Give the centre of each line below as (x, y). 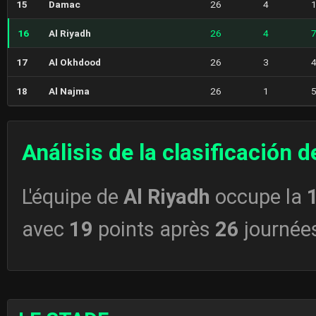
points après (154, 230)
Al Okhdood (75, 62)
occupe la (259, 197)
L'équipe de (73, 197)
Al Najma (69, 91)
